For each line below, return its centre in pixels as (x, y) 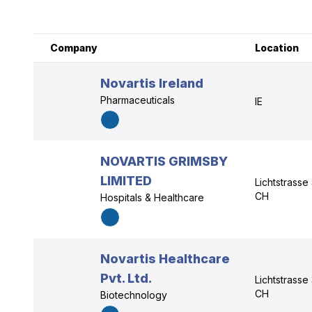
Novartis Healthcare (165, 259)
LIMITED (126, 181)
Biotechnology (134, 295)
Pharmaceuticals (138, 100)
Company (74, 48)
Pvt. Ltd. (126, 278)
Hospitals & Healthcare (152, 197)
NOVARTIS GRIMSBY (164, 161)
